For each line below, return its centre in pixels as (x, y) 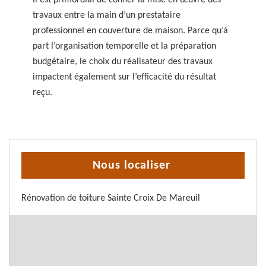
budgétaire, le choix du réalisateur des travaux (123, 62)
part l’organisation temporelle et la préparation (124, 46)
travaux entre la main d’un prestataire (107, 15)
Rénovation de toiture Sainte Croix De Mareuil (111, 198)
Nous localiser (132, 166)
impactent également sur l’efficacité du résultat (124, 77)
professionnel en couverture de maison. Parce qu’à (130, 31)
